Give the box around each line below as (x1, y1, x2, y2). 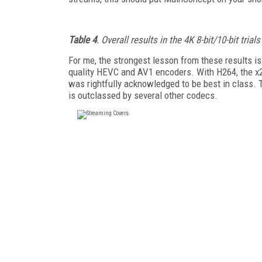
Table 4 (68, 33, 96, 46)
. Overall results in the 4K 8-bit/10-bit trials (96, 33, 260, 46)
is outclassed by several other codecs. (68, 89, 218, 101)
